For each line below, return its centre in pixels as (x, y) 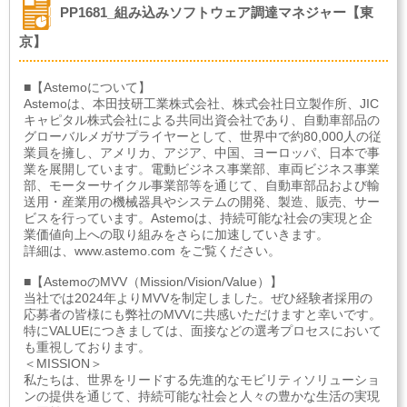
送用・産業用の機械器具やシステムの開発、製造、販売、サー (202, 202)
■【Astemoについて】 (87, 87)
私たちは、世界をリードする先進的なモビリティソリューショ (202, 380)
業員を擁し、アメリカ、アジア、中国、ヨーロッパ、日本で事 (202, 153)
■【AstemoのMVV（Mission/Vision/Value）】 (153, 282)
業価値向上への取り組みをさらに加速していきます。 (176, 234)
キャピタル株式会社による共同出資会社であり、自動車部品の (202, 120)
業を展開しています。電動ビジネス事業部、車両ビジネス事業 (202, 169)
